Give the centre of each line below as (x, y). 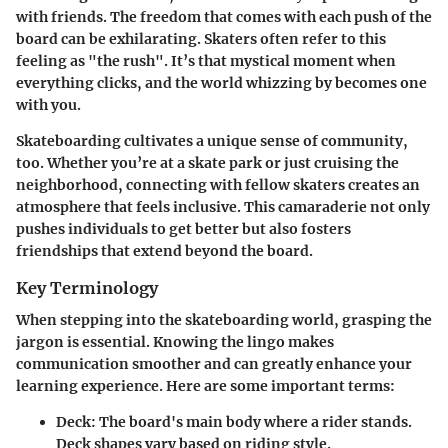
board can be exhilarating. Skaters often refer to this (201, 39)
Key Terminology (87, 288)
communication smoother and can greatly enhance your (214, 364)
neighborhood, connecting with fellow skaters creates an (218, 185)
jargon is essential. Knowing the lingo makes (175, 342)
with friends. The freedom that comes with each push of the (224, 17)
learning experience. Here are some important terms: (205, 386)
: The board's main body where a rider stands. (251, 422)
